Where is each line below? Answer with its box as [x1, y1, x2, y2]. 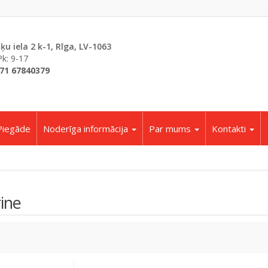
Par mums [149, 123, 193, 135]
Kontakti [212, 123, 248, 135]
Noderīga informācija [43, 123, 130, 135]
